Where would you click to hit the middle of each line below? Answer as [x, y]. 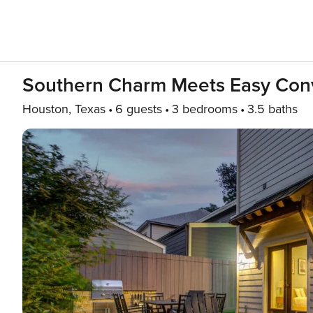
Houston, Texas [64, 109]
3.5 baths [272, 109]
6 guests [139, 109]
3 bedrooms [205, 109]
